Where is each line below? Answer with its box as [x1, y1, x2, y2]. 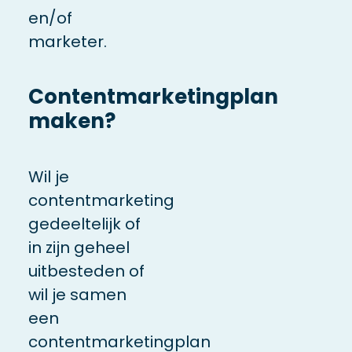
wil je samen [27, 283, 126, 306]
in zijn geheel [27, 236, 130, 258]
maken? [27, 106, 115, 135]
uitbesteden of [27, 259, 145, 282]
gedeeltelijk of [27, 212, 141, 235]
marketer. [27, 30, 107, 53]
